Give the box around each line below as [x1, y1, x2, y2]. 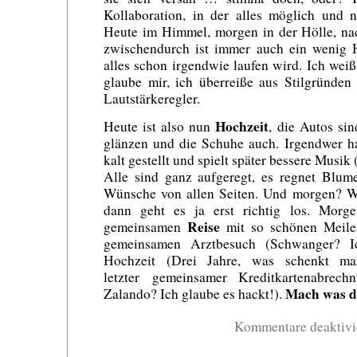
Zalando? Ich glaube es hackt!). [104, 284, 285, 303]
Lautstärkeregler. [104, 88, 200, 108]
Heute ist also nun [104, 116, 216, 135]
